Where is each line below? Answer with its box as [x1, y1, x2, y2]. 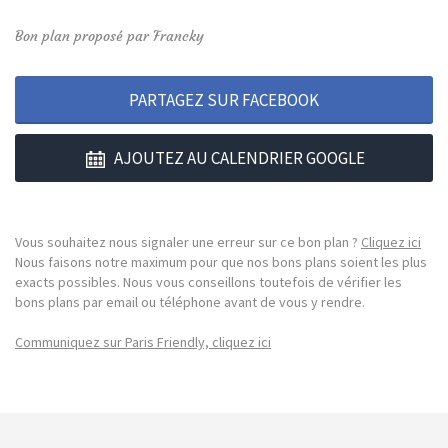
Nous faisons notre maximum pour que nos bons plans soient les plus [15, 252, 427, 271]
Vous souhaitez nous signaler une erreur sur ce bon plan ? [15, 232, 361, 251]
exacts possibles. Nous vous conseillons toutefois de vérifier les [15, 272, 402, 291]
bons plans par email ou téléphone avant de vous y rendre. [15, 292, 365, 311]
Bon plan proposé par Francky [15, 26, 204, 45]
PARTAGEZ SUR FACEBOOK [129, 88, 319, 111]
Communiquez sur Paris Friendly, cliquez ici [15, 332, 271, 351]
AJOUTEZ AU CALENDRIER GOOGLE [114, 146, 365, 169]
